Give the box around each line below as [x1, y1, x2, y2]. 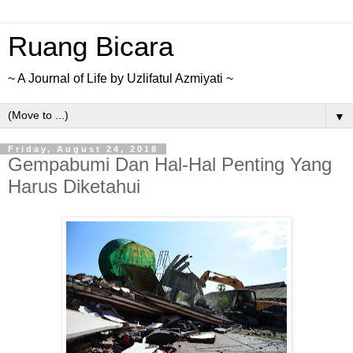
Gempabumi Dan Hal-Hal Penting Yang [8, 154, 332, 175]
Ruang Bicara [8, 32, 173, 61]
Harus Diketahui [8, 176, 140, 197]
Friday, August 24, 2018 [8, 144, 158, 154]
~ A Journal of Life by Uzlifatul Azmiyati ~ [8, 72, 233, 85]
